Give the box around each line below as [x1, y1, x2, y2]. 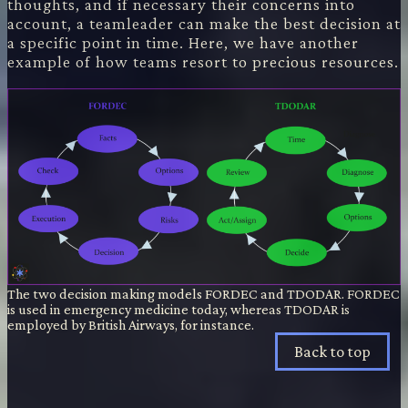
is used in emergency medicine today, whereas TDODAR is [7, 301, 350, 317]
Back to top [294, 342, 371, 361]
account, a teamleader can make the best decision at [7, 13, 401, 33]
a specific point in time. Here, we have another [7, 32, 359, 52]
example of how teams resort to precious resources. [7, 51, 399, 71]
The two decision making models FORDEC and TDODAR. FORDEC [7, 285, 400, 301]
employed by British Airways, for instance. [7, 316, 254, 332]
